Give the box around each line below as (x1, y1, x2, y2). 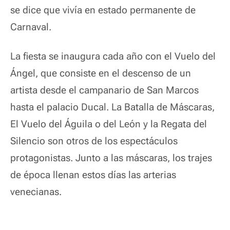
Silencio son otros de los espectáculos (10, 135, 178, 147)
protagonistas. (10, 152, 75, 164)
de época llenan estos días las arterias (10, 169, 176, 181)
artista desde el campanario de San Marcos (10, 84, 199, 96)
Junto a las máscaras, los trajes (75, 152, 212, 164)
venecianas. (10, 186, 62, 198)
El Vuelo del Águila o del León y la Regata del (10, 118, 207, 130)
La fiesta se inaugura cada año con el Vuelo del (10, 50, 216, 62)
